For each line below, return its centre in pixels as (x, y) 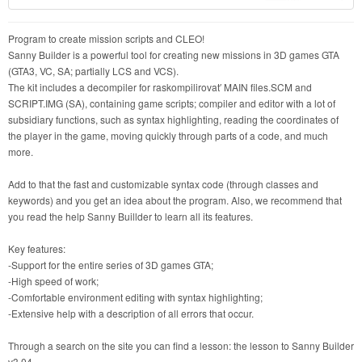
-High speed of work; (53, 280)
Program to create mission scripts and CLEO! (106, 38)
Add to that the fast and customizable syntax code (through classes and (163, 183)
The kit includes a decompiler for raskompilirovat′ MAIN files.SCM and (160, 86)
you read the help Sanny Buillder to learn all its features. (130, 216)
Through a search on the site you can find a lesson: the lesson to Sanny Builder (181, 345)
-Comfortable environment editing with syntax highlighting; (135, 297)
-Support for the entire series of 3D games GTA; (111, 264)
